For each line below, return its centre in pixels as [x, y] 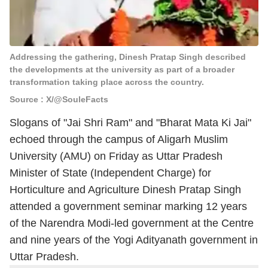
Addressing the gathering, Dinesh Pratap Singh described [128, 57]
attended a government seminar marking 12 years [128, 206]
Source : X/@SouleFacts [59, 99]
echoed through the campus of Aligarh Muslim [119, 139]
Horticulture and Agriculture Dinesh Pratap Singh [125, 190]
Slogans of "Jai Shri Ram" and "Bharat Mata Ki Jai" [130, 123]
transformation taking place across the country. [107, 82]
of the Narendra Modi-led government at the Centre [132, 223]
